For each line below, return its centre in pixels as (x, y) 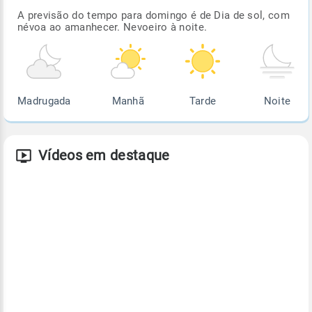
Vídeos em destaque (104, 156)
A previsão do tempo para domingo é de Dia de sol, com (154, 16)
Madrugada (44, 101)
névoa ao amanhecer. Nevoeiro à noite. (112, 28)
